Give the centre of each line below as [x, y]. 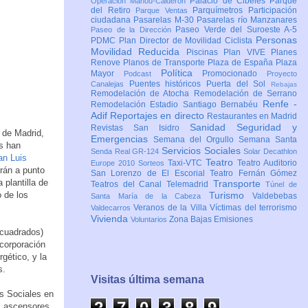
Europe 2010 [114, 163]
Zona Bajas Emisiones [211, 220]
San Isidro [162, 128]
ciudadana [112, 20]
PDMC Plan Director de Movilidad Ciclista [173, 41]
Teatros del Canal [129, 185]
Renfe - [280, 104]
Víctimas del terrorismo [254, 208]
